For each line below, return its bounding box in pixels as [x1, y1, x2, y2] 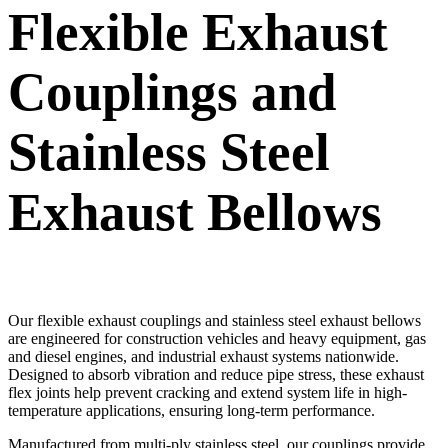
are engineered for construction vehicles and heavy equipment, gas [8, 329, 426, 347]
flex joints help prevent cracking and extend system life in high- [8, 383, 407, 401]
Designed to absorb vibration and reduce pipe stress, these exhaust [8, 365, 424, 383]
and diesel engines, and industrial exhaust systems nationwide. [8, 347, 399, 365]
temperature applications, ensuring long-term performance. [8, 401, 375, 419]
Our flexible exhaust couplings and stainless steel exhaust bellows [8, 311, 421, 329]
